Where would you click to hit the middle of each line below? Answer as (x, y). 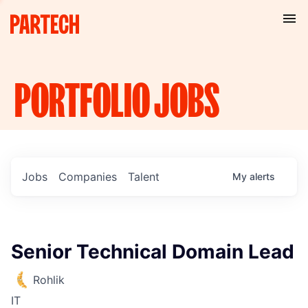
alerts (262, 176)
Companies (88, 177)
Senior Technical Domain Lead (153, 252)
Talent (144, 177)
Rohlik (49, 280)
